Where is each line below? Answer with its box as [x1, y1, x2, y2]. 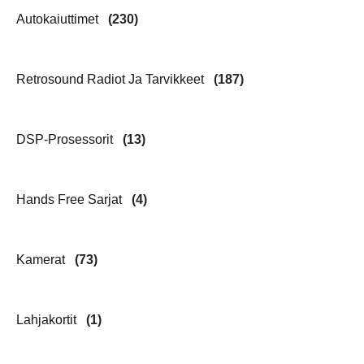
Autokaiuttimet [16, 11, 102, 26]
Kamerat [16, 252, 68, 266]
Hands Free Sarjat [16, 192, 125, 206]
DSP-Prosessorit [16, 132, 116, 146]
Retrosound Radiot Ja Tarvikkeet [16, 71, 207, 86]
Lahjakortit [16, 312, 80, 327]
